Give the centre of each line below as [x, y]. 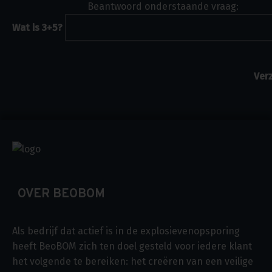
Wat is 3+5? [38, 28]
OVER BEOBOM [61, 194]
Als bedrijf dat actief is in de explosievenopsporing [126, 231]
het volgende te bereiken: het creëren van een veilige [133, 261]
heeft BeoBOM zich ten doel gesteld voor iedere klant [132, 246]
